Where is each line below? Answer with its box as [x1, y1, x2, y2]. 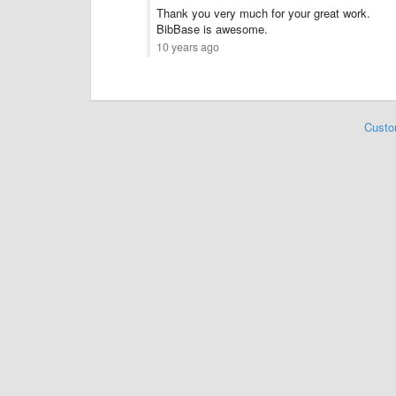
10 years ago [156, 39, 219, 55]
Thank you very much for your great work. [156, 4, 370, 21]
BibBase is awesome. [156, 20, 268, 37]
